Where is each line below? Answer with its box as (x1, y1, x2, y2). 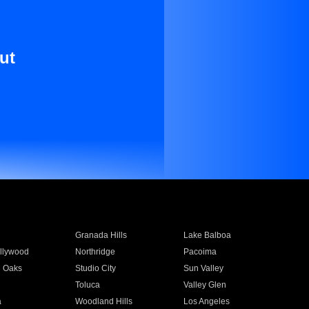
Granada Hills (74, 230, 127, 240)
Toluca (74, 280, 100, 290)
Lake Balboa (183, 230, 232, 240)
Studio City (74, 263, 116, 273)
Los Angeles (183, 297, 230, 306)
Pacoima (183, 247, 217, 257)
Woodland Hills (74, 297, 132, 306)
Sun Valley (183, 263, 224, 273)
